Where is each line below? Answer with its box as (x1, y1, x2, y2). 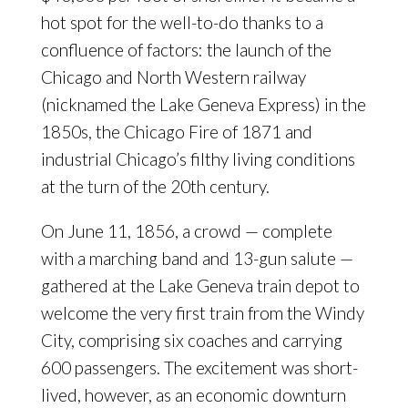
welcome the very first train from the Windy (40, 302, 364, 323)
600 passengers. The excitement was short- (40, 357, 358, 378)
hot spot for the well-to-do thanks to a (40, 12, 323, 33)
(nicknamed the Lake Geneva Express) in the (40, 94, 366, 115)
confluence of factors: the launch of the (40, 39, 331, 60)
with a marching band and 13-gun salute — (40, 248, 353, 269)
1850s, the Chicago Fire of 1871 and (40, 121, 312, 142)
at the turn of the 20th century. (40, 176, 270, 197)
